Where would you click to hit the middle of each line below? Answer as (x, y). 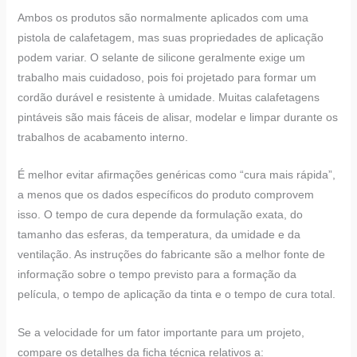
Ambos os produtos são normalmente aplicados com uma (163, 17)
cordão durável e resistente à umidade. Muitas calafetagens (168, 97)
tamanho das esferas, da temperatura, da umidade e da (159, 235)
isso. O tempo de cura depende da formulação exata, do (160, 215)
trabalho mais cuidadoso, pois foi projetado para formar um (167, 77)
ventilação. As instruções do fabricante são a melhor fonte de (171, 255)
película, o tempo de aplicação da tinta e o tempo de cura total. (176, 294)
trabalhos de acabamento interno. (102, 137)
